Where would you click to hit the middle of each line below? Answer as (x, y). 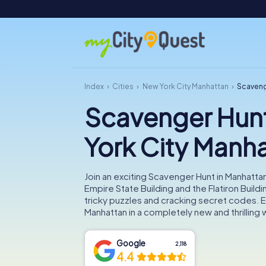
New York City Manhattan (185, 86)
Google (131, 243)
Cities (123, 86)
